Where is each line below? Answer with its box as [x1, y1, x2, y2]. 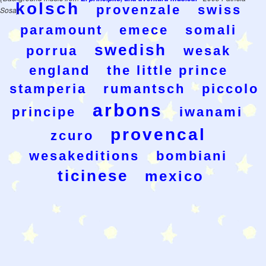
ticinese [57, 167, 128, 185]
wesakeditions [29, 148, 140, 163]
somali [185, 23, 237, 37]
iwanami [179, 104, 243, 119]
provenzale [96, 2, 181, 17]
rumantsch [103, 81, 185, 96]
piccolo [202, 81, 259, 96]
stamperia [9, 81, 87, 96]
